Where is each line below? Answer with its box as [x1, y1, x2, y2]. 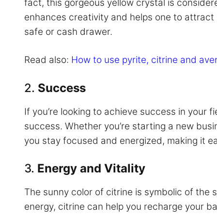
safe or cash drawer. [24, 26, 112, 37]
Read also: [24, 54, 71, 66]
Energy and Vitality [37, 161, 145, 176]
